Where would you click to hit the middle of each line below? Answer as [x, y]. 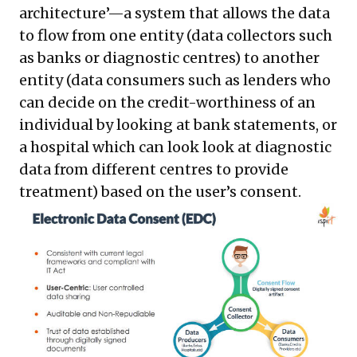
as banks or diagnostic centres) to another [169, 58]
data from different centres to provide [154, 170]
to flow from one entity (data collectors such [176, 36]
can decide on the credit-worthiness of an [167, 103]
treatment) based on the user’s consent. [160, 192]
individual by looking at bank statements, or [178, 125]
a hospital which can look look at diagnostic [175, 147]
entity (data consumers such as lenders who [175, 80]
